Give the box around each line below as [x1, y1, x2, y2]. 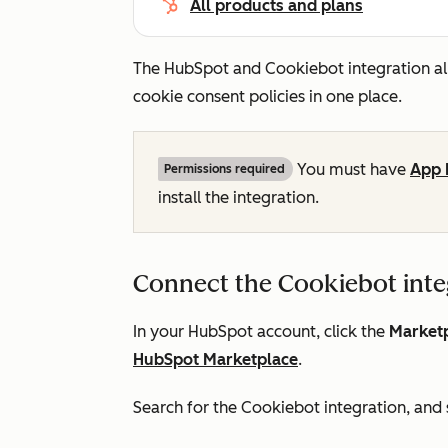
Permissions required [164, 162, 285, 176]
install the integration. [158, 188, 319, 207]
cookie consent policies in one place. [133, 87, 402, 106]
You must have [293, 160, 410, 179]
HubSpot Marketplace [133, 350, 298, 369]
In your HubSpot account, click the [133, 322, 389, 341]
